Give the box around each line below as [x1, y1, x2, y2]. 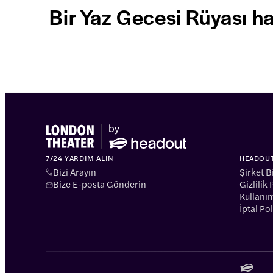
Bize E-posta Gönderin [53, 177, 147, 190]
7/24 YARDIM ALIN [46, 152, 114, 163]
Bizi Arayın [53, 165, 97, 178]
